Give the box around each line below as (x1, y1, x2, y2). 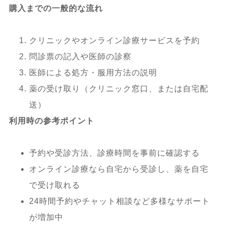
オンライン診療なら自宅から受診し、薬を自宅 (29, 164, 208, 173)
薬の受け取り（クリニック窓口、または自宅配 (29, 84, 208, 93)
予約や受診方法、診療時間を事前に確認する (29, 148, 200, 157)
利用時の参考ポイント (9, 116, 94, 125)
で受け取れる (29, 180, 80, 189)
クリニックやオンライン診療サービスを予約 (29, 36, 200, 45)
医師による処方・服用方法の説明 (29, 68, 157, 77)
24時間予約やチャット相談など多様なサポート (29, 196, 210, 205)
